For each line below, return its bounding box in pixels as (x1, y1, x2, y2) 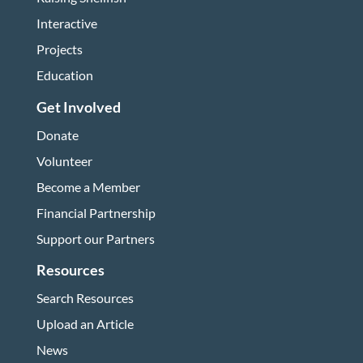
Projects (36, 41, 83, 57)
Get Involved (36, 97, 121, 116)
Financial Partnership (36, 204, 156, 220)
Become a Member (36, 178, 140, 194)
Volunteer (36, 152, 92, 169)
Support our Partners (36, 230, 155, 246)
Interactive (36, 15, 97, 31)
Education (36, 66, 93, 83)
